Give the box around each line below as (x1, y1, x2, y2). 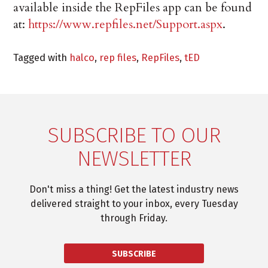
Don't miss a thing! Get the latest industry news (29, 184, 239, 196)
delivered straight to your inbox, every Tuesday (30, 198, 238, 210)
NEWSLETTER (77, 145, 191, 172)
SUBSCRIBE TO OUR (47, 122, 221, 149)
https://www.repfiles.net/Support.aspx (28, 16, 223, 33)
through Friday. (100, 212, 167, 224)
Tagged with (13, 51, 70, 64)
